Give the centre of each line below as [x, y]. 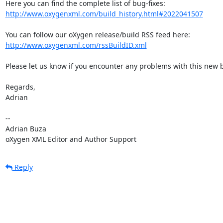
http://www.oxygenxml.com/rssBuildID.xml [76, 45]
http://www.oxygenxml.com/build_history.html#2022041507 [104, 13]
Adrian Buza [26, 128]
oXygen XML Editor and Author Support [71, 139]
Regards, [20, 87]
